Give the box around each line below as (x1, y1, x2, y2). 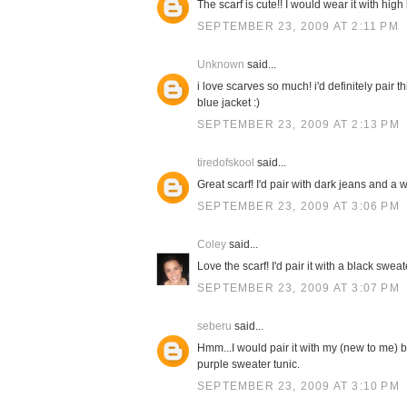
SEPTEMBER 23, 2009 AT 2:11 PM (197, 20, 399, 33)
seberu (197, 320, 232, 333)
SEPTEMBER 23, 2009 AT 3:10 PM (197, 380, 400, 392)
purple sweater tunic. (197, 358, 300, 371)
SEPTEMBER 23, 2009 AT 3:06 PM (197, 200, 400, 213)
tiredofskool (197, 156, 254, 169)
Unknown (197, 58, 244, 71)
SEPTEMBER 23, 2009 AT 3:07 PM (197, 282, 400, 294)
